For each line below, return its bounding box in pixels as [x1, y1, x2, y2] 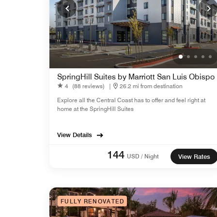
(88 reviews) [72, 82, 105, 90]
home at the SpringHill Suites [57, 105, 134, 113]
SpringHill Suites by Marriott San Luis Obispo [57, 72, 215, 82]
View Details [57, 131, 92, 139]
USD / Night [127, 153, 159, 160]
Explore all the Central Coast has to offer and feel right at [57, 96, 205, 104]
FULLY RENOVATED [61, 198, 125, 205]
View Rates [178, 153, 210, 161]
